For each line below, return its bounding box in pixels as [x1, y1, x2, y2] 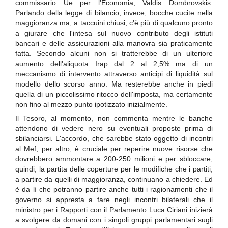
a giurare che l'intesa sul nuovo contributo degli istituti [15, 28, 213, 37]
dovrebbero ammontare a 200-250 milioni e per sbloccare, [15, 154, 213, 163]
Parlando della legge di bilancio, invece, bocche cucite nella [15, 8, 213, 17]
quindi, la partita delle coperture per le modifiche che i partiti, [15, 164, 213, 173]
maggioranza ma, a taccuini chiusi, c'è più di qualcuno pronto [15, 18, 213, 27]
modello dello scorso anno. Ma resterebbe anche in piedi [15, 79, 213, 88]
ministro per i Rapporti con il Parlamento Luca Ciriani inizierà [15, 205, 213, 214]
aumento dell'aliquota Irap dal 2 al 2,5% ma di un [15, 59, 213, 68]
